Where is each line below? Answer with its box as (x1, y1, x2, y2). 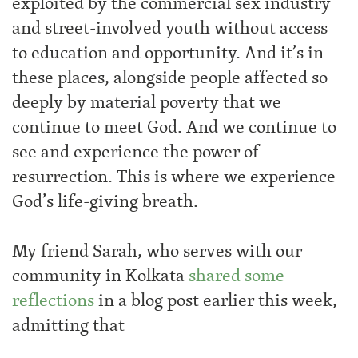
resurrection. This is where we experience (12, 163, 336, 190)
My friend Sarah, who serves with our (12, 237, 302, 265)
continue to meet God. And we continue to (12, 113, 336, 141)
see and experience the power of (12, 138, 261, 165)
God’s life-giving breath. (12, 188, 198, 215)
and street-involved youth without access (12, 14, 328, 42)
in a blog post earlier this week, (94, 287, 337, 314)
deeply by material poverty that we (12, 89, 281, 116)
